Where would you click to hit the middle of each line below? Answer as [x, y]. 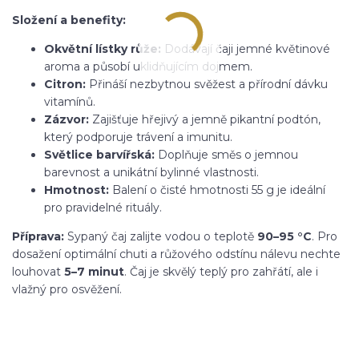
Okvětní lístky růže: [103, 48]
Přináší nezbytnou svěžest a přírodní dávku [207, 84]
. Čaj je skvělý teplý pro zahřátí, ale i [221, 271]
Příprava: [38, 236]
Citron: [65, 84]
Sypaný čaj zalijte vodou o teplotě [161, 236]
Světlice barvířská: [99, 154]
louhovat [38, 271]
